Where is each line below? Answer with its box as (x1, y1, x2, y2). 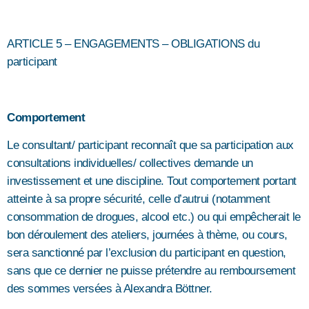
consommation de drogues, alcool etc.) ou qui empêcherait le (7, 210, 301, 223)
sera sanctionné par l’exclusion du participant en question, (7, 246, 286, 259)
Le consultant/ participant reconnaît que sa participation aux (7, 138, 294, 152)
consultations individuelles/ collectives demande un (7, 156, 253, 170)
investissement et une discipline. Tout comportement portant (7, 174, 297, 188)
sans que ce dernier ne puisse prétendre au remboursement (7, 263, 295, 277)
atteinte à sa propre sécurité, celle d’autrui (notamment (7, 192, 270, 206)
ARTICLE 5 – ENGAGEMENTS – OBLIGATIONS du (7, 37, 259, 50)
